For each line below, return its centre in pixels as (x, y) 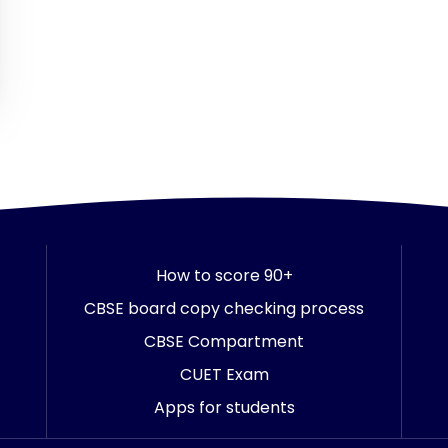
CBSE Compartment (224, 341)
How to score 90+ (224, 275)
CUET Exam (224, 374)
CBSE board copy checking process (224, 308)
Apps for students (224, 407)
